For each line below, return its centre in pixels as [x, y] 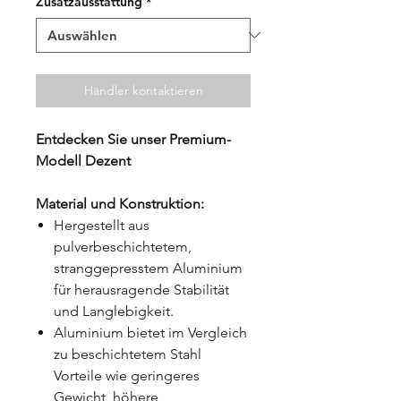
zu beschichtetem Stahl [128, 354]
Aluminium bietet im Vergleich [150, 332]
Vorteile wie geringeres [127, 375]
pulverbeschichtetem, [123, 246]
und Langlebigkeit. [114, 311]
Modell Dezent [83, 160]
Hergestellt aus [102, 225]
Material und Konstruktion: [120, 203]
